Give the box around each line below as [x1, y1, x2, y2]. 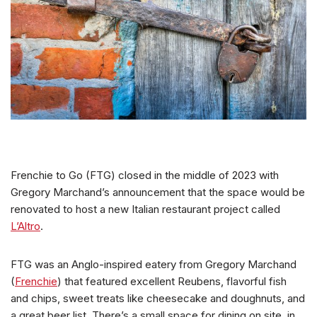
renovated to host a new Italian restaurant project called [11, 202, 280, 216]
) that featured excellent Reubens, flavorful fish [57, 274, 287, 288]
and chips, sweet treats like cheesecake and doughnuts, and [11, 291, 305, 305]
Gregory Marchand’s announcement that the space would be [11, 185, 305, 199]
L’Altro [11, 219, 40, 233]
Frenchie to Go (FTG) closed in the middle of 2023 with [11, 168, 279, 182]
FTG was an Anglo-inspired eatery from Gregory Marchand [11, 257, 296, 271]
